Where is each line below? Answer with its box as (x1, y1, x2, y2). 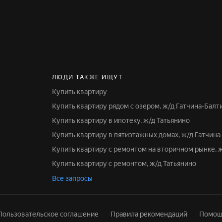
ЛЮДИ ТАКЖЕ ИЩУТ (52, 74, 123, 81)
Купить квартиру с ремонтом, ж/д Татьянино (56, 160, 196, 167)
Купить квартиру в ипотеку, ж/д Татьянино (56, 116, 190, 124)
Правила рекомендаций (111, 210, 187, 218)
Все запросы (52, 174, 93, 182)
